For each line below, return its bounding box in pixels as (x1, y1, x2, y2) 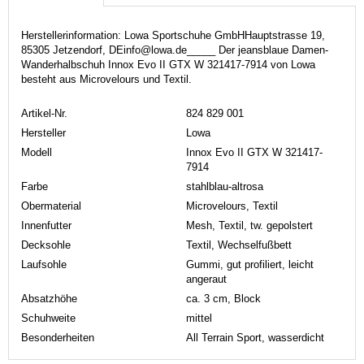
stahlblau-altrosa (186, 180, 263, 193)
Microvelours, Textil (186, 199, 278, 212)
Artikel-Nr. (21, 106, 67, 119)
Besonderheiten (21, 331, 94, 344)
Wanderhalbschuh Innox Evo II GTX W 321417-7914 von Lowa (21, 58, 315, 71)
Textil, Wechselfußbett (186, 238, 292, 251)
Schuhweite (21, 311, 76, 324)
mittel (186, 311, 212, 324)
